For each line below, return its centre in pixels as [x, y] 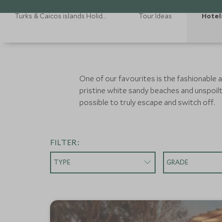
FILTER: [64, 142]
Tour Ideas [155, 16]
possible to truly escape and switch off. [147, 102]
